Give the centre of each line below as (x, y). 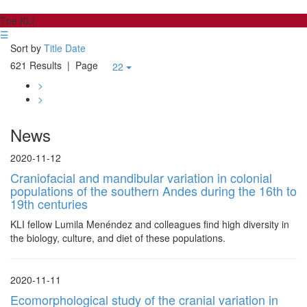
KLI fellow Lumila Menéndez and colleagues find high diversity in (150, 224)
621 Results (36, 65)
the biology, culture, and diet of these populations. (118, 238)
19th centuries (49, 204)
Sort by (26, 48)
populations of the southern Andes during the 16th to (153, 191)
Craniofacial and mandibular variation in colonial (141, 177)
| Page (83, 65)
